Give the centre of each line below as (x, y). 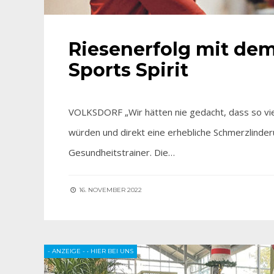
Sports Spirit (128, 70)
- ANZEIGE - (66, 251)
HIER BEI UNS (112, 251)
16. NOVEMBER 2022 (109, 190)
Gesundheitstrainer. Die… (122, 152)
